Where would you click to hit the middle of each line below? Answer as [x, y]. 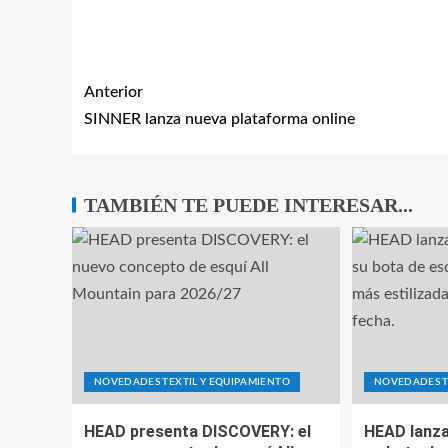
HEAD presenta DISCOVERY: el [197, 431]
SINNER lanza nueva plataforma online [219, 119]
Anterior [113, 92]
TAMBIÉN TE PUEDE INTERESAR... [248, 205]
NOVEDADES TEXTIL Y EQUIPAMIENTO [192, 382]
